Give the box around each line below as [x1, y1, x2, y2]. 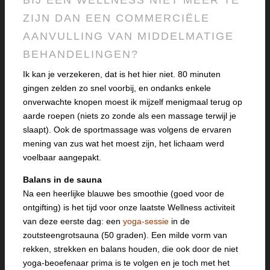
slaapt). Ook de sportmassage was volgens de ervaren [23, 125, 231, 135]
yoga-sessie [123, 216, 169, 227]
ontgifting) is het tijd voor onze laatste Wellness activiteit [23, 202, 235, 213]
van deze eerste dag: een [23, 216, 123, 227]
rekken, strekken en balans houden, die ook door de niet [23, 244, 238, 254]
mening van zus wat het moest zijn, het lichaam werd [23, 139, 224, 149]
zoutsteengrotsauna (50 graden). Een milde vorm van [23, 230, 227, 240]
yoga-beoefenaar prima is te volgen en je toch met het [23, 258, 230, 268]
